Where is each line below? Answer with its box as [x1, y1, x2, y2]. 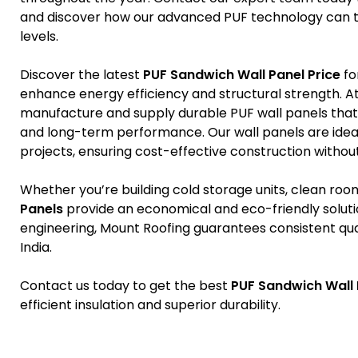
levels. [20, 26, 58, 46]
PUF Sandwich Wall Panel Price [143, 65, 340, 84]
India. [20, 237, 52, 257]
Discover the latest [20, 65, 143, 84]
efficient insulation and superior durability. [20, 295, 280, 314]
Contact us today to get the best [20, 276, 231, 295]
